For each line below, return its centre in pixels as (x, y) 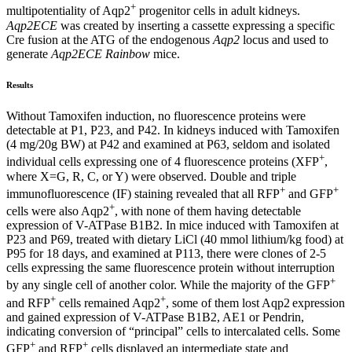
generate (29, 53)
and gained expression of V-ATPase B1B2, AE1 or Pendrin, (155, 317)
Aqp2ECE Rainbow (101, 53)
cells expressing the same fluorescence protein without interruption (170, 268)
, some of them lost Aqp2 (228, 303)
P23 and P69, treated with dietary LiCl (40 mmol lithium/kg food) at (175, 240)
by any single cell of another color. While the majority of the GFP (168, 285)
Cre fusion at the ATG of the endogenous (110, 39)
